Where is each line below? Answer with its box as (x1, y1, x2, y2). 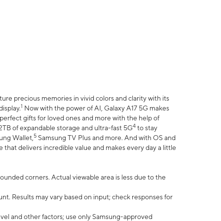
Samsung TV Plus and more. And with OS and (37, 134, 176, 142)
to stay (136, 124, 157, 132)
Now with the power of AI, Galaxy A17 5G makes (23, 104, 169, 112)
